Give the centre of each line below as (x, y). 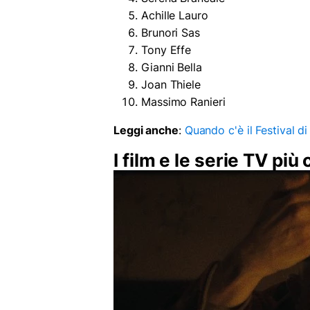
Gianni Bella (172, 67)
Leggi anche (146, 130)
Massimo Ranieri (183, 101)
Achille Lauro (175, 15)
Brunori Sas (171, 32)
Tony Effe (166, 49)
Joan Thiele (171, 84)
